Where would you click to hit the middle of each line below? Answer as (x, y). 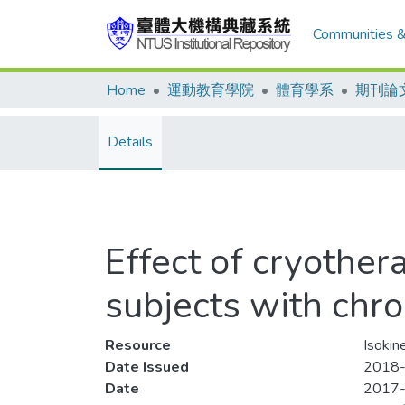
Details (130, 142)
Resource (138, 345)
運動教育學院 (211, 90)
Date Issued (147, 367)
